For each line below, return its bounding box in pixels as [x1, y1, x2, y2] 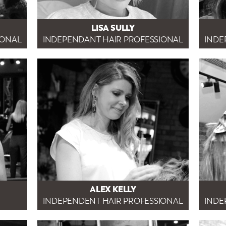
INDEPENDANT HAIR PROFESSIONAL [42, 34, 184, 44]
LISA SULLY [91, 22, 135, 33]
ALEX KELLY [90, 184, 136, 194]
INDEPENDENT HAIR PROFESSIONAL [43, 196, 183, 206]
